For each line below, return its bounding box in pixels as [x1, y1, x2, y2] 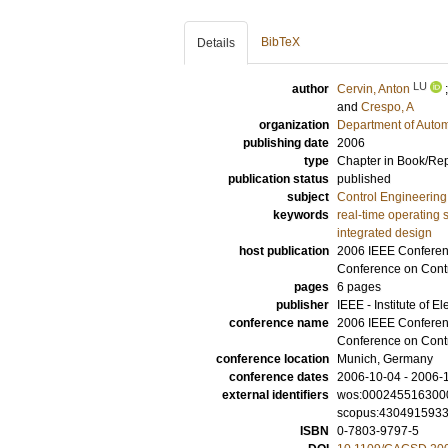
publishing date [243, 136, 329, 150]
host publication [239, 244, 329, 258]
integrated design [337, 226, 432, 240]
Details [197, 36, 235, 50]
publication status [228, 172, 329, 186]
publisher [276, 298, 329, 312]
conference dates [229, 370, 329, 384]
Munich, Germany [337, 352, 433, 366]
